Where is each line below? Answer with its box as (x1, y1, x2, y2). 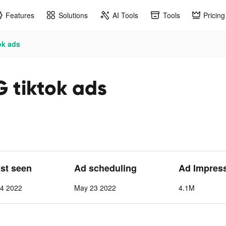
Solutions (59, 10, 88, 20)
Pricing (203, 10, 225, 20)
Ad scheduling (74, 161, 137, 175)
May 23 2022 (74, 183, 116, 193)
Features (6, 10, 34, 20)
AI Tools (112, 10, 138, 20)
